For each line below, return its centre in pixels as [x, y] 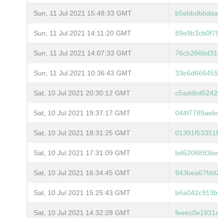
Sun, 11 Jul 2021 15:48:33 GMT [83, 13]
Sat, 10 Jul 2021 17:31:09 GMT [82, 153]
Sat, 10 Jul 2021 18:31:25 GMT [82, 133]
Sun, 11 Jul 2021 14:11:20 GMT [82, 33]
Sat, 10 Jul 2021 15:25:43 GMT [82, 192]
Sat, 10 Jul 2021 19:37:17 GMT [82, 113]
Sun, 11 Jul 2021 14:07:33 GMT [83, 53]
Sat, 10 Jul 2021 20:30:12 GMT [82, 93]
